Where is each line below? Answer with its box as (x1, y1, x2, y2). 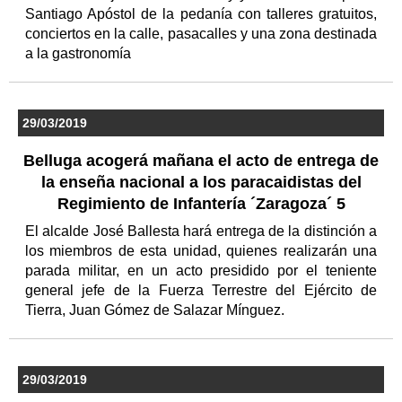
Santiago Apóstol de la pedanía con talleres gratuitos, (25, 5, 377, 22)
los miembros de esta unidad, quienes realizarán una (25, 242, 377, 258)
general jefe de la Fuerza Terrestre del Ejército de (25, 282, 377, 298)
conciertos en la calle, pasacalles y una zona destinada (25, 25, 377, 41)
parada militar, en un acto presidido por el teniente (25, 262, 377, 278)
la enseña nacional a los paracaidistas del (40, 172, 362, 191)
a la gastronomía (25, 45, 135, 61)
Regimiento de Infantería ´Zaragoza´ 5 (57, 194, 345, 213)
